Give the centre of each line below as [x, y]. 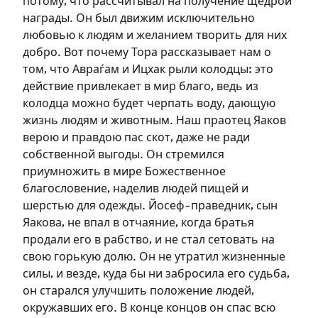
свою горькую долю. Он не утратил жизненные [154, 257]
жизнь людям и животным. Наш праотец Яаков [154, 121]
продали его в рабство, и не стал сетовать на [149, 240]
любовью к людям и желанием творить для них [155, 35]
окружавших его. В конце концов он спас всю [149, 308]
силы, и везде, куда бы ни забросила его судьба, [156, 274]
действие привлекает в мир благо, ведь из [141, 87]
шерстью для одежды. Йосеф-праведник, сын [150, 206]
